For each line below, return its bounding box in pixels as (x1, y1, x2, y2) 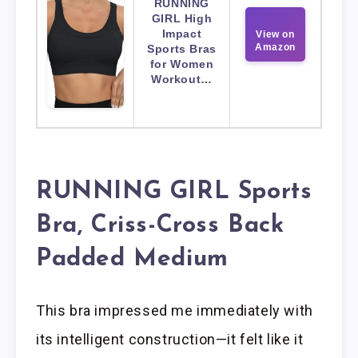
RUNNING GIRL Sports (36, 179, 312, 205)
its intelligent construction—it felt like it (36, 331, 304, 348)
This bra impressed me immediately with (36, 302, 313, 320)
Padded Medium (36, 246, 229, 272)
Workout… (151, 73, 213, 86)
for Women (149, 58, 214, 71)
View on (256, 29, 295, 41)
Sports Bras (147, 42, 217, 56)
